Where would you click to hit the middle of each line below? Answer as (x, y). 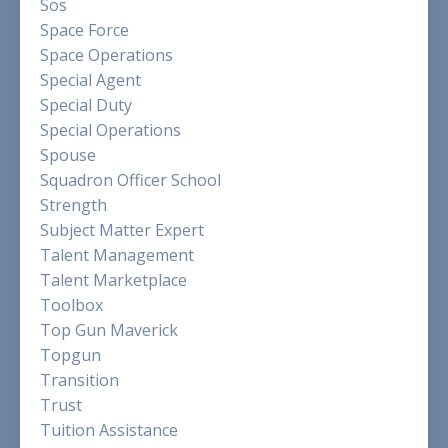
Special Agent (90, 79)
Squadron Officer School (130, 179)
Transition (79, 379)
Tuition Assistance (109, 429)
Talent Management (117, 254)
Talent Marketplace (113, 279)
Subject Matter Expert (122, 229)
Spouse (68, 154)
